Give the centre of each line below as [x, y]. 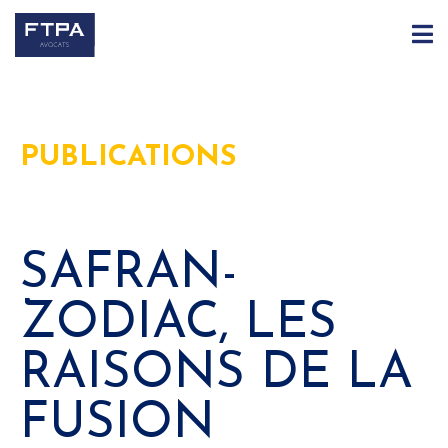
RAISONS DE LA [216, 374]
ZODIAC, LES [178, 324]
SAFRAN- [128, 274]
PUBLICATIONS [128, 157]
